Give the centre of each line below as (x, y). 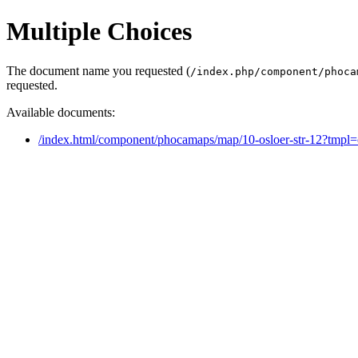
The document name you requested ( (98, 70)
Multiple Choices (99, 32)
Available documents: (61, 112)
